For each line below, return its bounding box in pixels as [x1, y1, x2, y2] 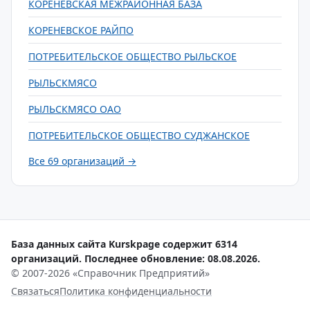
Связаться [11, 284, 60, 298]
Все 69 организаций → [28, 154, 136, 167]
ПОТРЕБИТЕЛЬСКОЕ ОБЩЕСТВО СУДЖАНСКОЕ [28, 129, 250, 142]
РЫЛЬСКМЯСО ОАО [28, 102, 121, 116]
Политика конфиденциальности [60, 284, 212, 298]
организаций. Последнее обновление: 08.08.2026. [11, 252, 260, 265]
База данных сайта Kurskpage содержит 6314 [11, 237, 237, 250]
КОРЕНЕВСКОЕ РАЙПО [28, 24, 134, 37]
